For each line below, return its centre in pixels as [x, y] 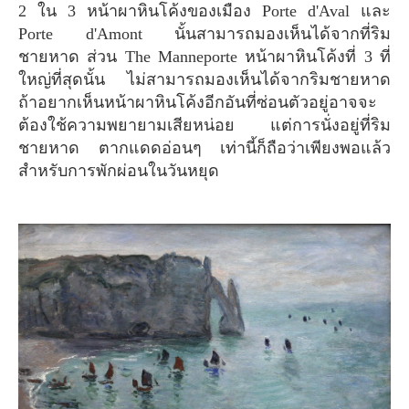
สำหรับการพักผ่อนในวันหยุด [119, 170]
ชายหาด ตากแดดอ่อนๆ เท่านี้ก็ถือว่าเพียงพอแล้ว [204, 147]
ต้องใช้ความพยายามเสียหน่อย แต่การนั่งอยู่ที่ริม [204, 125]
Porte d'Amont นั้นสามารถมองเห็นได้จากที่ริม [204, 33]
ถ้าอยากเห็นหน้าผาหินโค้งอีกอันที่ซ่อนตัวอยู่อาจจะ [198, 102]
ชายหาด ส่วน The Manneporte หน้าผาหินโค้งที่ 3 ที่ [204, 56]
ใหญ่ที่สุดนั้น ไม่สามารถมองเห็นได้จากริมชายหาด [204, 79]
